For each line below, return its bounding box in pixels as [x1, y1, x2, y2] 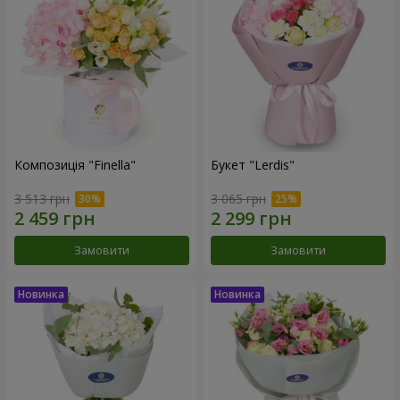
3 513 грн [14, 190, 70, 208]
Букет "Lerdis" [211, 155, 295, 173]
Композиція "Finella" [14, 155, 136, 173]
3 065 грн [211, 190, 266, 208]
